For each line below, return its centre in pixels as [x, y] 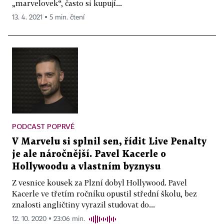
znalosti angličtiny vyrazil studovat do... [83, 204]
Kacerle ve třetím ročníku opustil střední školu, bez [104, 193]
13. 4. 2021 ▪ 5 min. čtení [48, 17]
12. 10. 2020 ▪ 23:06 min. [48, 219]
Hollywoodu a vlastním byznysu [86, 166]
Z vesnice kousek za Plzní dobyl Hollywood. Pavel [99, 182]
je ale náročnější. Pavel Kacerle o [89, 154]
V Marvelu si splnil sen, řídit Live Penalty [109, 141]
